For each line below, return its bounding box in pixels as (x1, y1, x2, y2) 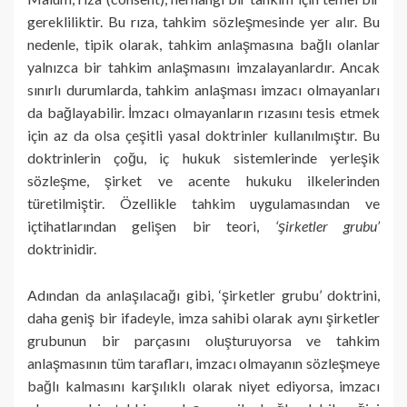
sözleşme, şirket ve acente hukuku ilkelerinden (27, 171, 380, 189)
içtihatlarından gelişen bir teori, (27, 216, 275, 234)
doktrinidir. (27, 239, 96, 257)
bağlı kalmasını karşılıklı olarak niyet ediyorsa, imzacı (27, 376, 380, 394)
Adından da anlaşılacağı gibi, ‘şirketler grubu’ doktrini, (27, 285, 380, 303)
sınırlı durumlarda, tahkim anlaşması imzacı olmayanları (27, 80, 380, 98)
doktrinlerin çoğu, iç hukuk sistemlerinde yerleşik (27, 148, 380, 166)
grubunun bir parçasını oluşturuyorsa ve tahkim (27, 331, 380, 349)
